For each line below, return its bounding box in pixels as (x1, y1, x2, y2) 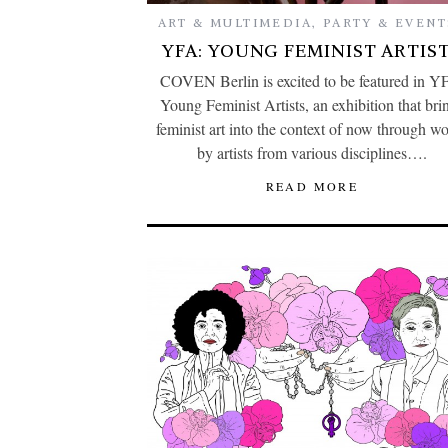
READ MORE (265, 177, 359, 194)
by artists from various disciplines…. (197, 141, 427, 163)
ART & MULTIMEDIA (157, 14, 312, 30)
